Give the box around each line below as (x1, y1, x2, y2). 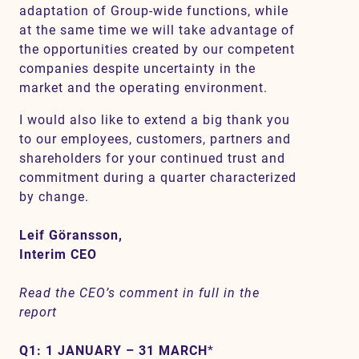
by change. (19, 189, 93, 204)
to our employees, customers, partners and (19, 131, 291, 147)
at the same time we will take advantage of (19, 22, 295, 38)
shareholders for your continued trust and (19, 151, 285, 166)
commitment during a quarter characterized (19, 170, 296, 185)
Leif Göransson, (19, 228, 123, 243)
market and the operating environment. (19, 80, 272, 95)
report (19, 305, 57, 320)
